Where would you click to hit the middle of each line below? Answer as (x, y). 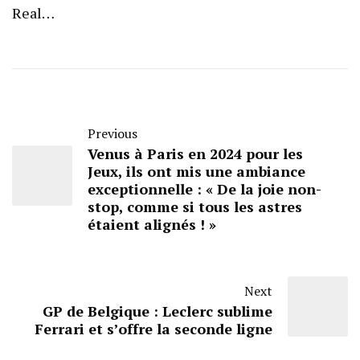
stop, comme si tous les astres (195, 207)
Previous (112, 134)
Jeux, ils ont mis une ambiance (196, 172)
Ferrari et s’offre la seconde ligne (153, 329)
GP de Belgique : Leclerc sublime (157, 311)
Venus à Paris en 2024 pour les (195, 154)
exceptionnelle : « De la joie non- (205, 189)
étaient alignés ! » (152, 225)
